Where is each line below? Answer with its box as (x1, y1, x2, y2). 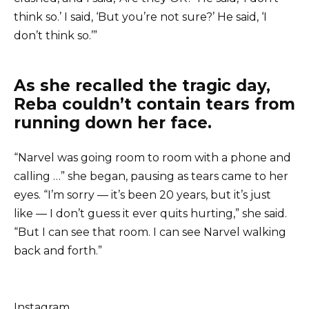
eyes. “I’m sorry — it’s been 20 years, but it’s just (14, 188, 271, 202)
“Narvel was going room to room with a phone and (14, 151, 291, 165)
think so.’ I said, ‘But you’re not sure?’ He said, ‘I (14, 10, 267, 24)
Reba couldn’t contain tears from (14, 94, 295, 114)
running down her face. (14, 113, 212, 133)
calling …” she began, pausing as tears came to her (14, 170, 288, 183)
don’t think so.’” (14, 29, 97, 43)
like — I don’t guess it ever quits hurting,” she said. (14, 207, 287, 221)
